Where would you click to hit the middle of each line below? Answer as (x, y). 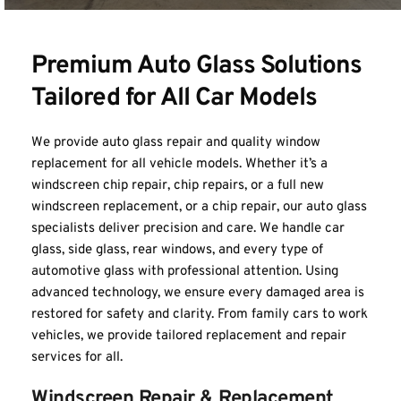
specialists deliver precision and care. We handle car (188, 229)
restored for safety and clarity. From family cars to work (200, 315)
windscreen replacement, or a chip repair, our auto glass (199, 207)
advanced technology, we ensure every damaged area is (198, 293)
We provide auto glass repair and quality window (176, 143)
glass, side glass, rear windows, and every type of (177, 250)
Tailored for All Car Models (174, 98)
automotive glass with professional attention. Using (185, 272)
